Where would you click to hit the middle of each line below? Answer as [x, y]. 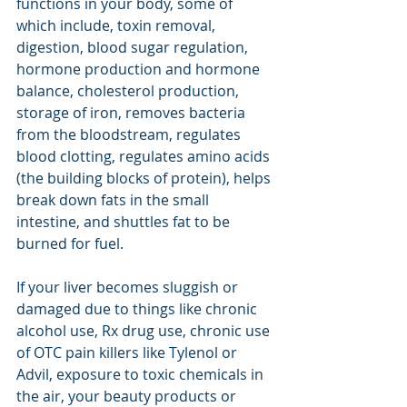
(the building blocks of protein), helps [145, 178]
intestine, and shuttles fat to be [125, 222]
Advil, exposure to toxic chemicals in [142, 374]
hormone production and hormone [140, 69]
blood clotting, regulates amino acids [145, 156]
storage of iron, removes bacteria [133, 113]
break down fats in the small [114, 200]
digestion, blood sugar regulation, [134, 47]
